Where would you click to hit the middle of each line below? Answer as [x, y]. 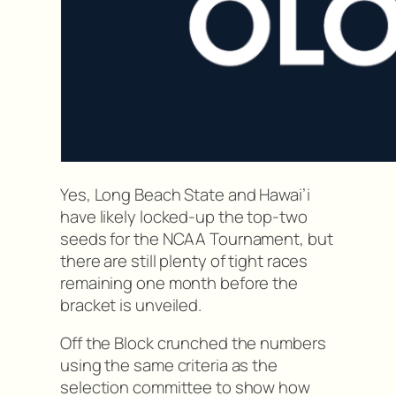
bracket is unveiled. [131, 305]
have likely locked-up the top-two [184, 216]
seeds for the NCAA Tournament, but [197, 238]
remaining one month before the [179, 282]
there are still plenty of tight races [184, 260]
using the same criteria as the [169, 366]
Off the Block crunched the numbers [193, 343]
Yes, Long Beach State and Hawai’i [185, 194]
